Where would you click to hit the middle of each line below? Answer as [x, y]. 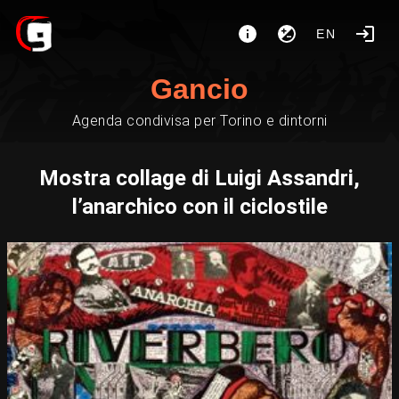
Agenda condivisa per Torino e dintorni [199, 121]
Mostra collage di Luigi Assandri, [199, 178]
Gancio [199, 89]
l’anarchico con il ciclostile [199, 207]
